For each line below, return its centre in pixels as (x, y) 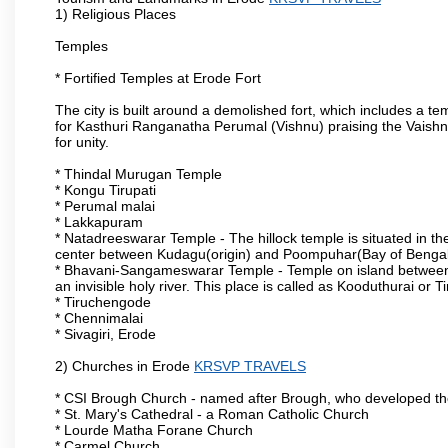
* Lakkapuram (99, 221)
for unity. (82, 141)
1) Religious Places (115, 13)
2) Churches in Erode (124, 365)
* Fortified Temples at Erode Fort (158, 77)
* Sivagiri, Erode (105, 333)
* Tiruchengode (103, 301)
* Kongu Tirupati (105, 189)
